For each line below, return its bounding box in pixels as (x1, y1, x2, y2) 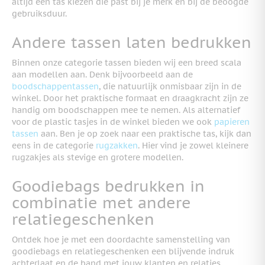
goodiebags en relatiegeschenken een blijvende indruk (12, 245, 234, 257)
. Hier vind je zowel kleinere (138, 140, 248, 151)
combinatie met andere (12, 192, 191, 212)
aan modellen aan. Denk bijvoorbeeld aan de (12, 69, 193, 80)
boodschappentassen (12, 80, 99, 92)
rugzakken (96, 140, 138, 151)
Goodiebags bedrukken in (12, 176, 205, 196)
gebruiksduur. (12, 8, 67, 20)
